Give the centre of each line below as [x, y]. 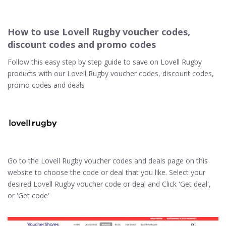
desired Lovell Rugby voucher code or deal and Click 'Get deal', [109, 184]
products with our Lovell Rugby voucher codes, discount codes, [111, 73]
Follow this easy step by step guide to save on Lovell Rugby [105, 62]
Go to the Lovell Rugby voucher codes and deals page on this [108, 161]
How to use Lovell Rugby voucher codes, [99, 32]
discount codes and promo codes [82, 44]
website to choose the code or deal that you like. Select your [106, 172]
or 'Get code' [29, 195]
